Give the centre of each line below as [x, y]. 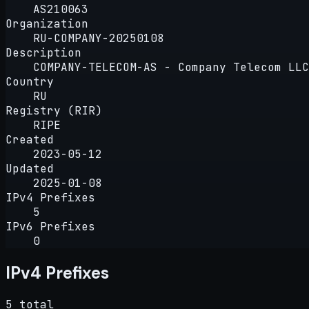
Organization [47, 23]
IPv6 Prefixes [50, 226]
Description [43, 52]
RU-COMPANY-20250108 [99, 38]
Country [30, 81]
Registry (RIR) [54, 110]
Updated [30, 168]
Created [30, 139]
